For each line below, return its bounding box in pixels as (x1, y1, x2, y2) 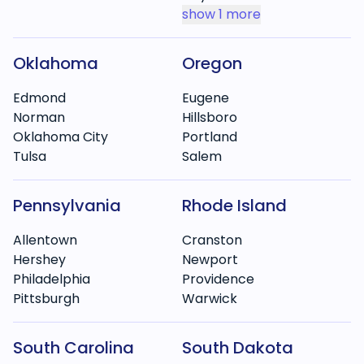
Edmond (13, 89, 66, 107)
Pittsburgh (13, 289, 80, 308)
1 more (219, 5, 261, 24)
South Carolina (13, 336, 134, 359)
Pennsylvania (13, 194, 121, 217)
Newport (182, 250, 238, 269)
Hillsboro (182, 108, 237, 127)
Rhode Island (182, 194, 287, 217)
